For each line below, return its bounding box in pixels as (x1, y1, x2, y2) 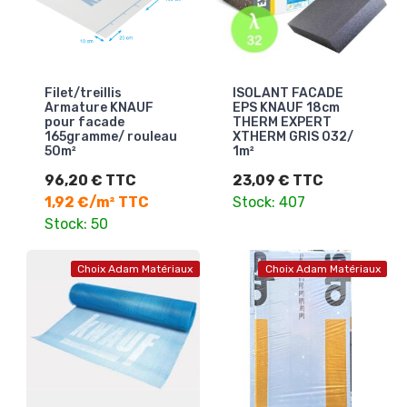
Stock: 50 (45, 214, 108, 233)
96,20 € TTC (45, 171, 136, 189)
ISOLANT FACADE (232, 84, 343, 101)
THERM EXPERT (232, 114, 332, 130)
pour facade (45, 114, 124, 130)
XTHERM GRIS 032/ (232, 128, 353, 144)
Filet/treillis (45, 84, 122, 101)
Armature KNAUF (45, 99, 154, 115)
